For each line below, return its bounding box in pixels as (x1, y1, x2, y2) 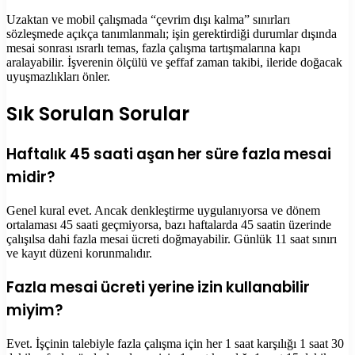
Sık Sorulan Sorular (6, 100, 189, 127)
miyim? (6, 299, 63, 321)
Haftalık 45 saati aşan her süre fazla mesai (6, 143, 331, 166)
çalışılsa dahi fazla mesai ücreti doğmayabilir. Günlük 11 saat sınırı (6, 232, 337, 246)
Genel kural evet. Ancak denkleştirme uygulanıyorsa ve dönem (6, 204, 320, 218)
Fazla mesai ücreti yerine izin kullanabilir (6, 276, 310, 298)
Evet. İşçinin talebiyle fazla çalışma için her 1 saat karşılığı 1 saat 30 (6, 336, 344, 350)
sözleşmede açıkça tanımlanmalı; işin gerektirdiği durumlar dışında (6, 26, 337, 40)
